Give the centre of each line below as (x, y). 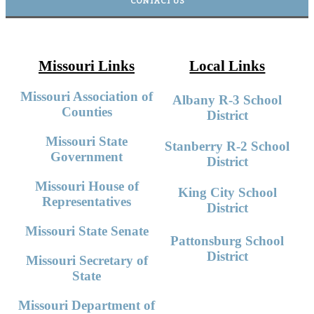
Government (87, 157)
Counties (87, 112)
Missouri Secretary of (87, 260)
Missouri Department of (87, 305)
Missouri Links (87, 66)
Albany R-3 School (227, 100)
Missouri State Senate (87, 231)
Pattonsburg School (227, 241)
